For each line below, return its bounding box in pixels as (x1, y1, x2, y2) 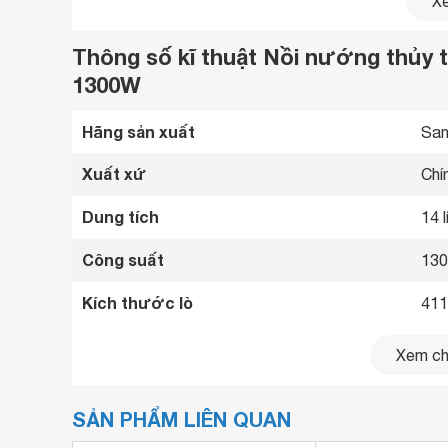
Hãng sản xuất (82, 122, 195, 141)
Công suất (82, 250, 164, 269)
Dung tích (82, 207, 159, 226)
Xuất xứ (82, 164, 146, 183)
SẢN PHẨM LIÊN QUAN (72, 407, 291, 431)
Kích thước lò (82, 293, 193, 312)
